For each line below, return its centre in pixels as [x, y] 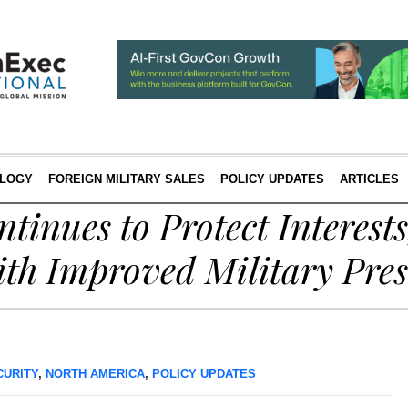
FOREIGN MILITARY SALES [126, 179]
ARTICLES [369, 179]
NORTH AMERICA [95, 374]
